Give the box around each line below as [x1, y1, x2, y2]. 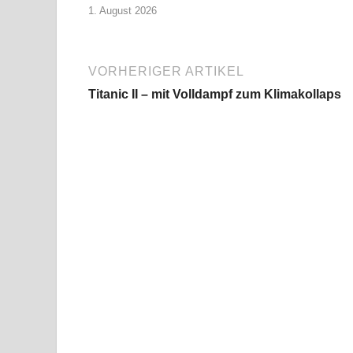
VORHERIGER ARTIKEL [88, 65, 244, 79]
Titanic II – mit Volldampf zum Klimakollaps [88, 87, 341, 102]
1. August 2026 [88, 5, 157, 17]
